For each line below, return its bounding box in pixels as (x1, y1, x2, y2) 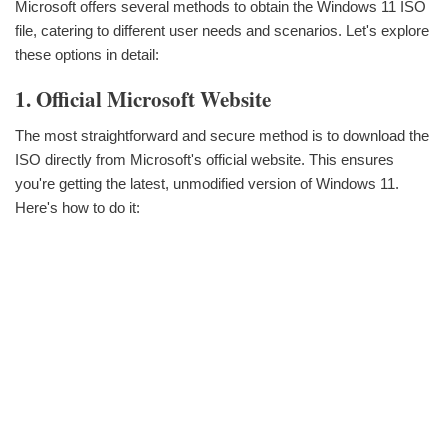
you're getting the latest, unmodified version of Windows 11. (15, 175, 399, 193)
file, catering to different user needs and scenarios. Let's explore (15, 21, 429, 39)
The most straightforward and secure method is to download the (15, 127, 429, 145)
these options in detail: (15, 45, 159, 63)
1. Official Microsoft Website (15, 83, 271, 114)
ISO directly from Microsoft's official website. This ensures (15, 151, 394, 169)
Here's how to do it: (15, 199, 140, 217)
